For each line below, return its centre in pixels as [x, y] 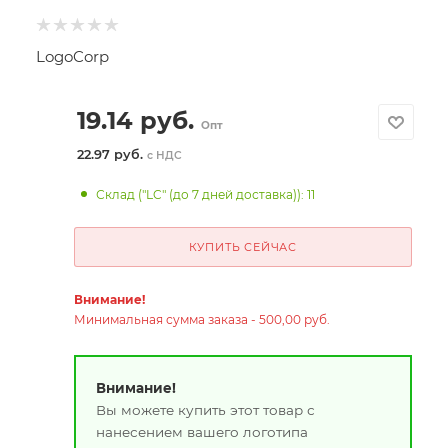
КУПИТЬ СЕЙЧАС [242, 247]
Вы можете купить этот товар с [205, 409]
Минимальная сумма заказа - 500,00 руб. [201, 319]
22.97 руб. [111, 154]
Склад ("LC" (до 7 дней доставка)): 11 [206, 194]
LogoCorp [72, 56]
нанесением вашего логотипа [201, 431]
